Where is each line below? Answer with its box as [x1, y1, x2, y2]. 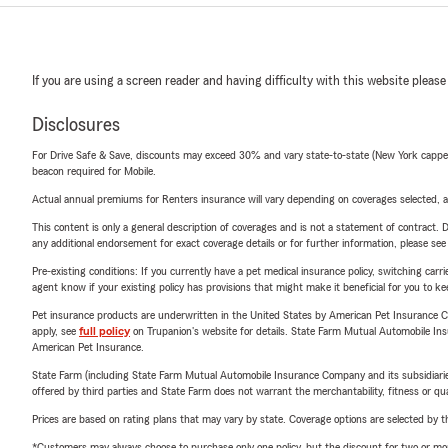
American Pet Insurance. [32, 340, 144, 353]
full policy [79, 324, 130, 337]
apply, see [32, 324, 79, 337]
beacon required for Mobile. [32, 164, 156, 177]
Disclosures [32, 114, 120, 135]
